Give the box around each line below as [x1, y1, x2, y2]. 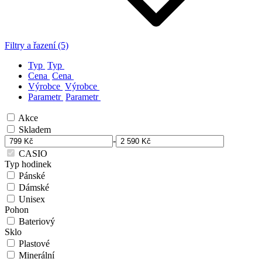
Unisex [19, 194, 45, 205]
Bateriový [19, 216, 55, 227]
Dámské [19, 182, 49, 193]
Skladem [19, 125, 51, 135]
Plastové [19, 239, 50, 249]
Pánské [19, 171, 45, 181]
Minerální [19, 250, 54, 261]
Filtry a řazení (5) [5, 40, 68, 51]
